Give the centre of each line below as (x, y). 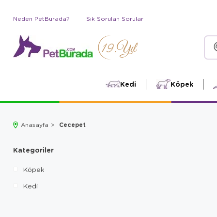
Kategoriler (33, 150)
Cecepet (72, 124)
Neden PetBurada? (41, 19)
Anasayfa (35, 124)
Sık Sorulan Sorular (115, 19)
